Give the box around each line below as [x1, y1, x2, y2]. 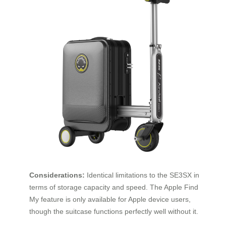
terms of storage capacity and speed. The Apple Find [29, 183, 198, 192]
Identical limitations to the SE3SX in [85, 171, 199, 180]
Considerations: [29, 171, 85, 180]
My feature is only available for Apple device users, [29, 195, 191, 204]
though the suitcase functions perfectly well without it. [29, 207, 198, 216]
